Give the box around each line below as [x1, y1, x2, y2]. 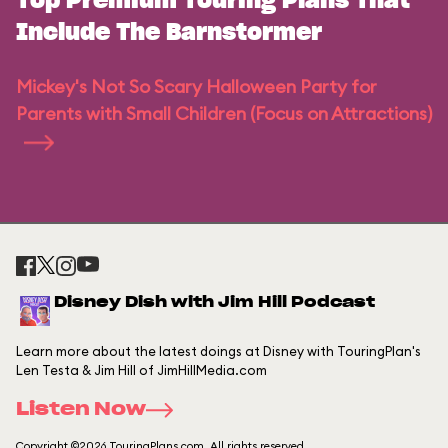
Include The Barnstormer [16, 21, 322, 45]
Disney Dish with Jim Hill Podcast [54, 295, 375, 310]
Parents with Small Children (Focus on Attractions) [16, 102, 432, 125]
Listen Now [16, 401, 146, 419]
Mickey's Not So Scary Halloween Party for [16, 75, 377, 98]
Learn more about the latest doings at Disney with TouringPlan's [16, 343, 421, 359]
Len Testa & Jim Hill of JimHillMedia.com [16, 362, 267, 378]
